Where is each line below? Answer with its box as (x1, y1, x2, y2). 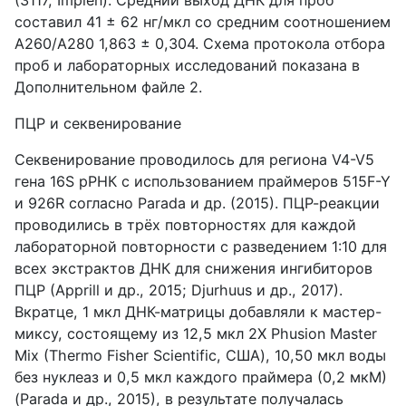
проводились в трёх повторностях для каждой (14, 215, 356, 234)
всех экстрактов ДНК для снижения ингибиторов (14, 258, 372, 277)
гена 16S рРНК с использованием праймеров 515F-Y (14, 171, 391, 190)
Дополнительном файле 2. (14, 77, 202, 96)
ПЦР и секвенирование (14, 113, 181, 132)
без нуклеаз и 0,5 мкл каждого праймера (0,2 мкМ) (14, 367, 387, 386)
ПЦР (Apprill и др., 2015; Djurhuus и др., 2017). (14, 280, 343, 299)
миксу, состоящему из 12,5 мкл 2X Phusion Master (14, 324, 377, 343)
